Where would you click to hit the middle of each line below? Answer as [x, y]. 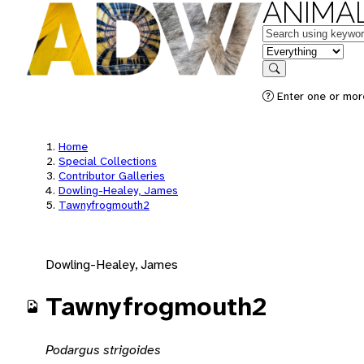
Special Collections [108, 161]
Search [290, 80]
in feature [288, 50]
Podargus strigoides [103, 349]
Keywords [289, 32]
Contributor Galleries [112, 175]
